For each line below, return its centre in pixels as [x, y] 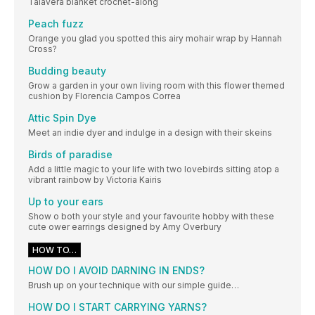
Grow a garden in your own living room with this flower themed [156, 85]
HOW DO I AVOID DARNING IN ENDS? [116, 270]
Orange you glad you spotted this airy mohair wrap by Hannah [155, 38]
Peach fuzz [56, 23]
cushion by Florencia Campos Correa [104, 96]
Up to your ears [66, 201]
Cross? [43, 49]
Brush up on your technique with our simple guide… [134, 285]
